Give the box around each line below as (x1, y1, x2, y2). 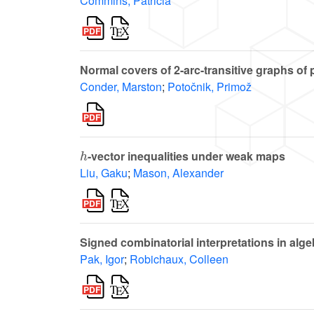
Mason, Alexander (133, 165, 224, 182)
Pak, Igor (80, 251, 124, 268)
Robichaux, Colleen (130, 251, 228, 268)
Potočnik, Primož (168, 78, 252, 95)
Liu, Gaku (80, 165, 128, 182)
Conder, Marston (80, 78, 162, 95)
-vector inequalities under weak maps (87, 148, 285, 165)
